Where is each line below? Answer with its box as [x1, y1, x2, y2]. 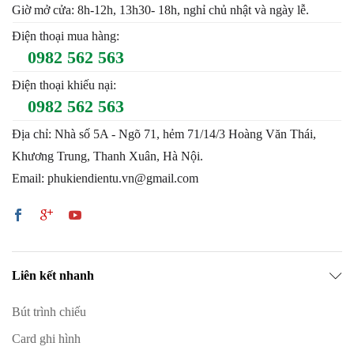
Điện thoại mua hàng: [12, 29, 119, 43]
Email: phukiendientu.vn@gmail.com [12, 171, 198, 185]
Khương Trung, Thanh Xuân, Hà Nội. [12, 149, 203, 163]
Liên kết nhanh [12, 269, 94, 282]
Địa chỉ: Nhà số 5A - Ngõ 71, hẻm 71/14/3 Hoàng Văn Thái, [12, 127, 316, 141]
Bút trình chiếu [12, 305, 86, 318]
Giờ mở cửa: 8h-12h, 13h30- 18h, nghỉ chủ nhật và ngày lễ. [12, 3, 309, 17]
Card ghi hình [12, 332, 81, 345]
